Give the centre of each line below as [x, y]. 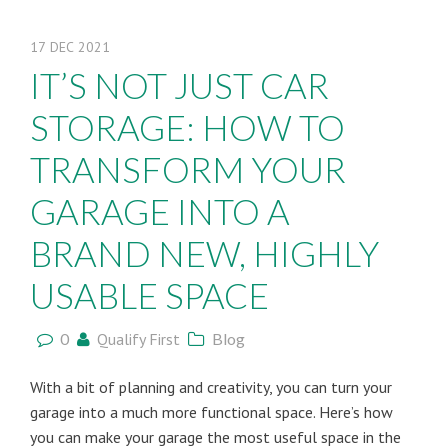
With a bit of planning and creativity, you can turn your [211, 387]
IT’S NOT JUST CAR [179, 85]
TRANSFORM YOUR [188, 169]
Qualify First [138, 339]
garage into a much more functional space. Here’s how [211, 412]
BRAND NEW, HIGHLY [204, 253]
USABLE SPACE [149, 295]
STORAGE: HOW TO [187, 127]
